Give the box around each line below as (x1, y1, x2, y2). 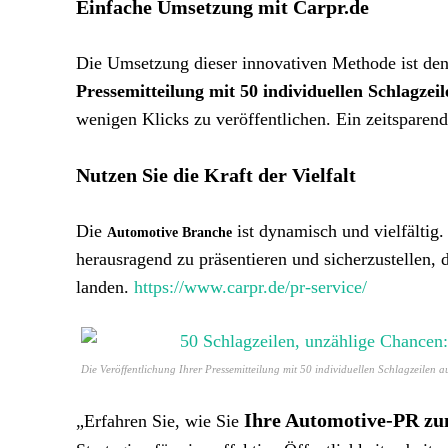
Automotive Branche (107, 225, 232, 240)
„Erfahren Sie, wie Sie (76, 411, 244, 431)
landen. (76, 277, 134, 297)
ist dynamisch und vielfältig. (232, 221, 444, 241)
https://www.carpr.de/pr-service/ (134, 277, 367, 297)
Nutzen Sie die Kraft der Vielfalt (76, 164, 356, 186)
